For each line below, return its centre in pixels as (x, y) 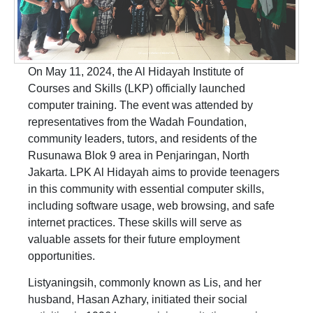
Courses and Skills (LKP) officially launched (137, 88)
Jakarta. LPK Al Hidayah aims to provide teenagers (154, 172)
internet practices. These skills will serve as (135, 222)
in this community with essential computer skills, (146, 189)
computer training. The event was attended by (140, 105)
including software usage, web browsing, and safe (151, 205)
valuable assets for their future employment (134, 239)
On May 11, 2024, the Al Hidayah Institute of (136, 71)
